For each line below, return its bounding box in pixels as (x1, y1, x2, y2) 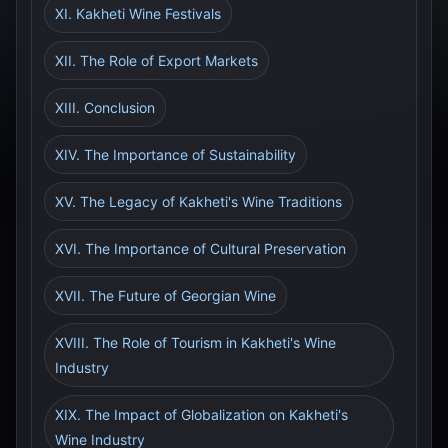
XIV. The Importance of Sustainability (55, 146, 296, 163)
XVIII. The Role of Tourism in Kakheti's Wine (55, 334, 336, 351)
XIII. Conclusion (55, 99, 155, 116)
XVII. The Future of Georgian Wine (55, 287, 276, 304)
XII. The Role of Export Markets (55, 52, 258, 69)
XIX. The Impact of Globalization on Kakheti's (55, 406, 348, 423)
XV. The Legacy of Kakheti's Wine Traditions (55, 193, 342, 210)
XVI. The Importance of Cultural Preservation (55, 240, 346, 257)
